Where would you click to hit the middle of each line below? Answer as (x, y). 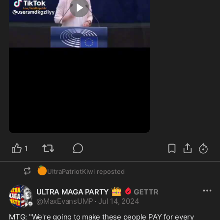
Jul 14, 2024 (119, 201)
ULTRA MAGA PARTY (74, 192)
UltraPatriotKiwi (71, 171)
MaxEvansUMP (68, 201)
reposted (111, 171)
